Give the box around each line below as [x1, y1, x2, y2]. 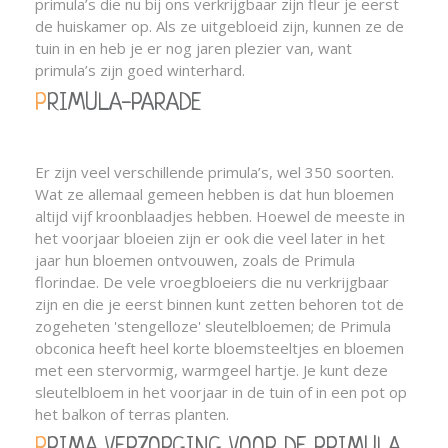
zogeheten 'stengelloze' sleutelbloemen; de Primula [35, 316, 391, 336]
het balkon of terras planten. [35, 404, 237, 424]
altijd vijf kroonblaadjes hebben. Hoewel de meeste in [35, 206, 405, 226]
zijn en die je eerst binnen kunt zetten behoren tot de [35, 294, 404, 314]
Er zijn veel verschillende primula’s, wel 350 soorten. [35, 162, 394, 182]
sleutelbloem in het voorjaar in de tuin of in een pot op [35, 382, 407, 402]
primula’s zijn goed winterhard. [35, 60, 245, 80]
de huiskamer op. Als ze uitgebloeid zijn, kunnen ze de [35, 16, 404, 36]
